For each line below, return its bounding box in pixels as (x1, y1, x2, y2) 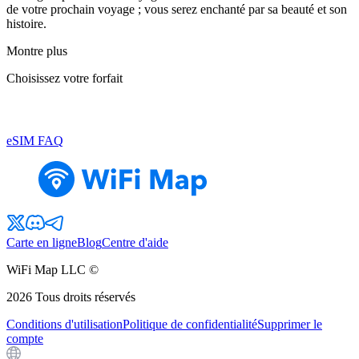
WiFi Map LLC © (6, 263, 99, 277)
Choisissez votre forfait (6, 71, 123, 86)
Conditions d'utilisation (6, 317, 123, 332)
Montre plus (6, 44, 67, 58)
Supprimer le (257, 317, 322, 332)
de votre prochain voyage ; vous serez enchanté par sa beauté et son (6, 2, 347, 17)
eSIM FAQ (6, 134, 63, 148)
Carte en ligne (6, 236, 77, 250)
